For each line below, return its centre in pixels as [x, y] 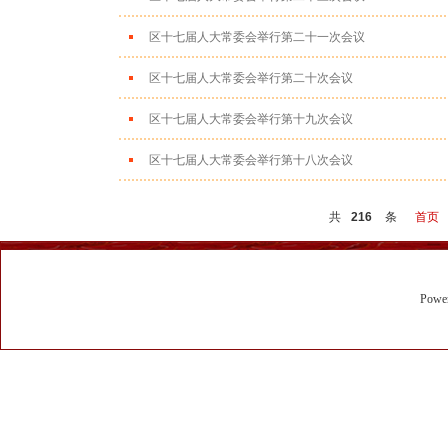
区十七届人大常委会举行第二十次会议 [250, 78]
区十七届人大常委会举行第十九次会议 [250, 119]
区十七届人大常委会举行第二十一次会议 [256, 37]
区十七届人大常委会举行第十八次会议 [250, 160]
